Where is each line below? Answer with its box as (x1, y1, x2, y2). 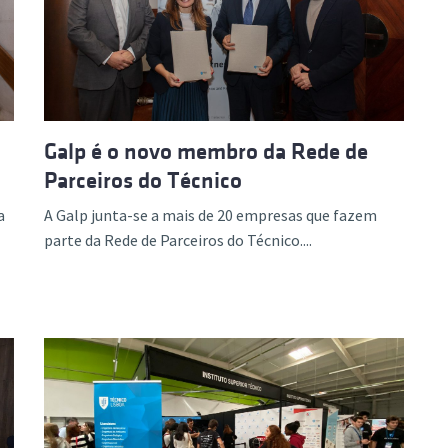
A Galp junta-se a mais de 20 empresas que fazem (44, 204, 377, 225)
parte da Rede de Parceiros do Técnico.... (44, 229, 312, 250)
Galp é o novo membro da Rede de (44, 138, 368, 164)
